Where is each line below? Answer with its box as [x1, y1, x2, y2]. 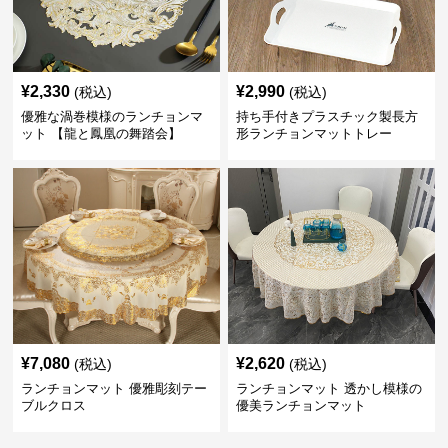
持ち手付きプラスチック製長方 [235, 109, 418, 124]
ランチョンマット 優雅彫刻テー [21, 381, 208, 396]
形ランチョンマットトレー [235, 126, 392, 141]
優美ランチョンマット [235, 398, 366, 413]
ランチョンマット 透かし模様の [235, 381, 422, 396]
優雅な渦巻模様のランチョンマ [21, 109, 204, 124]
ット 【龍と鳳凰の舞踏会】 [21, 126, 182, 141]
